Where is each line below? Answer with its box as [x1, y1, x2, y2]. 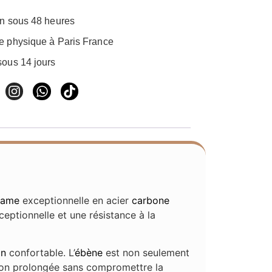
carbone [132, 194, 170, 207]
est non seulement [103, 246, 190, 259]
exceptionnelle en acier [19, 194, 132, 207]
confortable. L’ [6, 246, 75, 259]
